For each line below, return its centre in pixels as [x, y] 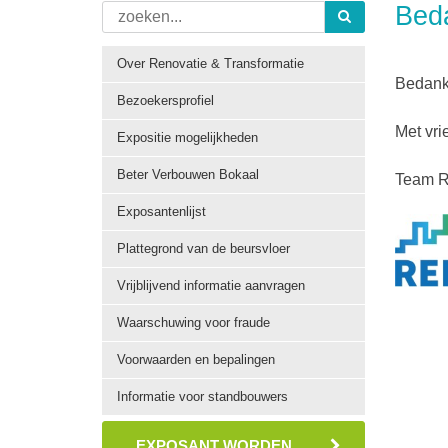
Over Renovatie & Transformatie [210, 63]
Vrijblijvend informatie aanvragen [211, 285]
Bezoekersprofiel [165, 100]
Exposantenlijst [161, 211]
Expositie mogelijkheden [187, 137]
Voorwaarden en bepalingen [196, 359]
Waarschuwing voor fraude [193, 322]
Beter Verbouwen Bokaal [188, 174]
